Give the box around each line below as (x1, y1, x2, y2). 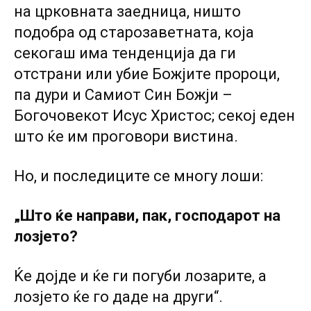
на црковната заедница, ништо (14, 3, 241, 20)
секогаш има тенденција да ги (14, 44, 236, 62)
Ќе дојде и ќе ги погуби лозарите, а (14, 267, 267, 285)
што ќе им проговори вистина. (14, 128, 238, 145)
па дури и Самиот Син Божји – (14, 86, 233, 103)
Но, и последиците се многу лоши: (14, 167, 263, 185)
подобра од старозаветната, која (14, 24, 254, 41)
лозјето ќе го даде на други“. (14, 288, 223, 305)
